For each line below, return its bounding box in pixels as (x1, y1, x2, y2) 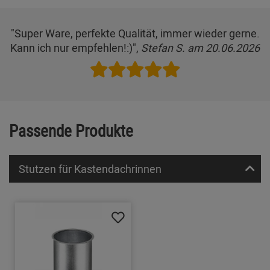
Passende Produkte (9, 119, 133, 142)
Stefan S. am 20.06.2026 (141, 40, 260, 55)
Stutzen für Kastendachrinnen (19, 162, 162, 177)
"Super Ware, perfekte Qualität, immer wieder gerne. (10, 25, 260, 40)
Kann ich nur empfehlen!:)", (10, 40, 141, 55)
